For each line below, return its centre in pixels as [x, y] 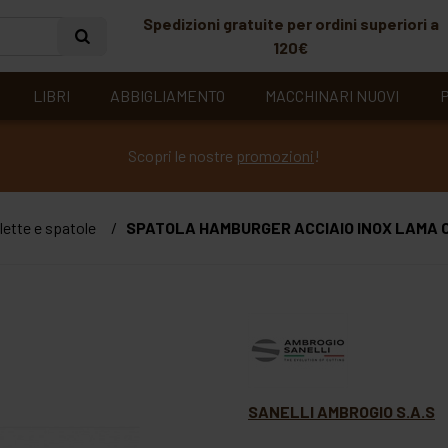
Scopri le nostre [182, 155]
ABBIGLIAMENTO [168, 95]
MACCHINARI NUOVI [332, 95]
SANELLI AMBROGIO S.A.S [341, 411]
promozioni [275, 155]
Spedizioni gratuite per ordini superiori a [290, 23]
